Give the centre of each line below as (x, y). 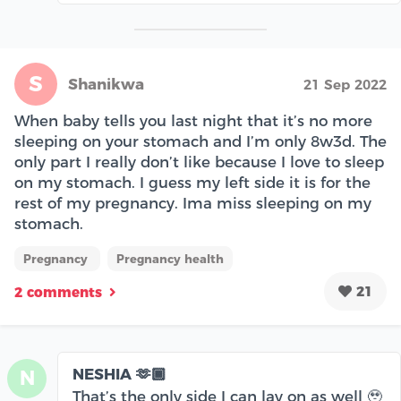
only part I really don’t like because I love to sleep (199, 162)
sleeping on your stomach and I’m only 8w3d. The (200, 141)
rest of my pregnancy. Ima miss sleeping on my (193, 203)
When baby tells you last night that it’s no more (193, 120)
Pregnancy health (170, 258)
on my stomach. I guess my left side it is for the (192, 182)
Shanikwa (106, 84)
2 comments (58, 293)
